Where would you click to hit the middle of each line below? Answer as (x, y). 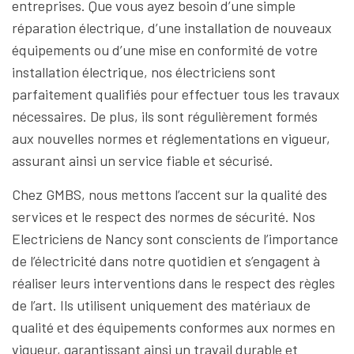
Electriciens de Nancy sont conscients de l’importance (175, 239)
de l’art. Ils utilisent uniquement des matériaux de (161, 305)
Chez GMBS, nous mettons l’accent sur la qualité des (169, 194)
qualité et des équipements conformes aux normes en (173, 327)
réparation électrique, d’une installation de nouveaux (172, 28)
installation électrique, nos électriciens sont (144, 72)
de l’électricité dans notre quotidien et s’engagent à (166, 261)
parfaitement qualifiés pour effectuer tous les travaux (176, 94)
